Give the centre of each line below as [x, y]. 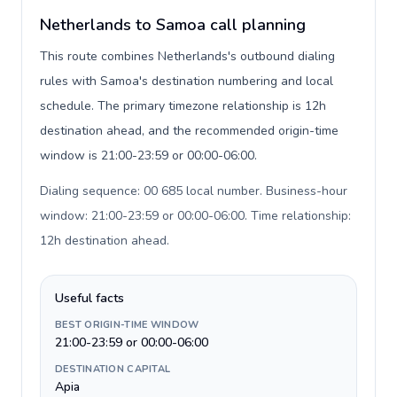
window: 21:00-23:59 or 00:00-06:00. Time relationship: [195, 216]
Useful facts [90, 298]
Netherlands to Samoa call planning [173, 25]
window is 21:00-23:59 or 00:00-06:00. [148, 156]
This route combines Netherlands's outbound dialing [187, 56]
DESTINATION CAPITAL [113, 369]
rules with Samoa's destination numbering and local [187, 81]
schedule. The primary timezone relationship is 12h [183, 106]
